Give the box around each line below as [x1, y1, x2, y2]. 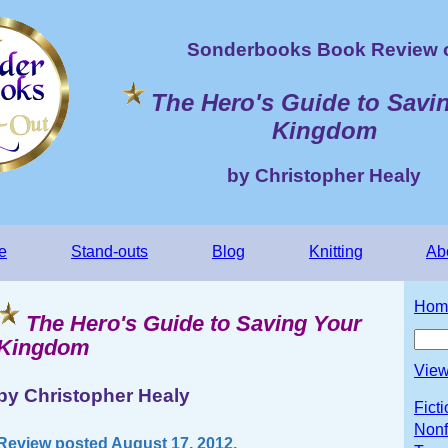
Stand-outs [71, 243, 148, 261]
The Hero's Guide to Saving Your [26, 311, 362, 337]
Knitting [309, 243, 363, 261]
